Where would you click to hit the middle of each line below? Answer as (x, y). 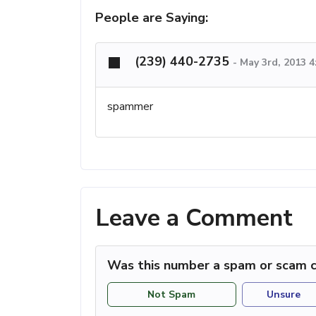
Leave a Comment (194, 218)
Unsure (284, 294)
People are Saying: (152, 18)
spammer (130, 107)
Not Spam (172, 294)
